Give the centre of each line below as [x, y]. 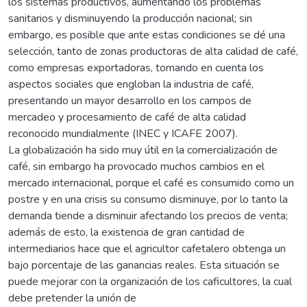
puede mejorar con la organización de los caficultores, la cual [150, 281]
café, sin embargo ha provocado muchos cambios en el [136, 166]
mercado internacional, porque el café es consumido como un [151, 183]
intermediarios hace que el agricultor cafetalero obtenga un [147, 248]
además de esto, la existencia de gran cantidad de [126, 232]
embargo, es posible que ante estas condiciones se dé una [147, 35]
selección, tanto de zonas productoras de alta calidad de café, [153, 51]
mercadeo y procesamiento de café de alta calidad [127, 117]
